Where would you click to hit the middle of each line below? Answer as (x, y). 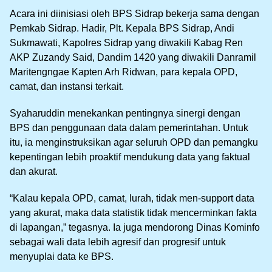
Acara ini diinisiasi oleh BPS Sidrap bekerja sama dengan (134, 14)
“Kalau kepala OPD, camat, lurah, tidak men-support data (132, 198)
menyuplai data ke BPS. (62, 257)
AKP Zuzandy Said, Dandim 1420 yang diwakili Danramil (133, 57)
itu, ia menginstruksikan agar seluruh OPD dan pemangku (134, 142)
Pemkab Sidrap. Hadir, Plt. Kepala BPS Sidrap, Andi (122, 28)
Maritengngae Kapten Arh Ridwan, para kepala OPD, (124, 72)
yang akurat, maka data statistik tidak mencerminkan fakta (133, 213)
